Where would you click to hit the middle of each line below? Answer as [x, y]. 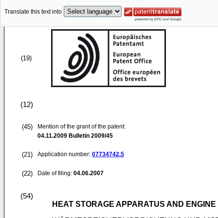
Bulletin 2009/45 [90, 136]
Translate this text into [33, 12]
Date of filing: [55, 173]
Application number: [65, 154]
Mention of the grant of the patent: [82, 127]
